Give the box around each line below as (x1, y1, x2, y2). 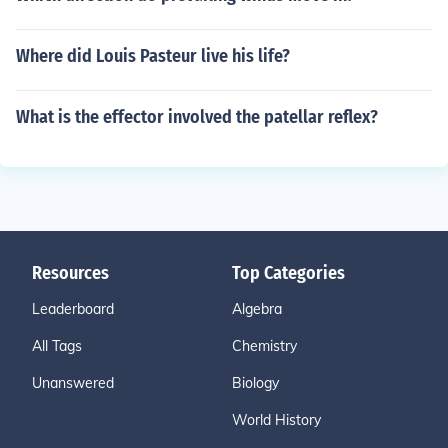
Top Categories (232, 262, 345, 284)
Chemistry (232, 337, 297, 355)
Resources (32, 262, 109, 284)
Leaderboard (32, 300, 114, 318)
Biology (232, 374, 279, 392)
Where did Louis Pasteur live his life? (16, 45, 290, 67)
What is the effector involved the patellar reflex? (16, 106, 378, 128)
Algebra (232, 300, 282, 318)
